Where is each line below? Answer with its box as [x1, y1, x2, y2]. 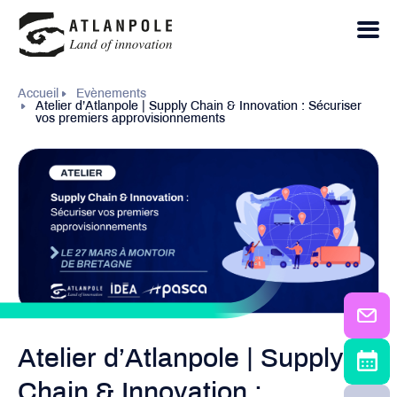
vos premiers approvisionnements [35, 113, 225, 125]
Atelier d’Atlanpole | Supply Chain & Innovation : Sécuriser [35, 101, 362, 113]
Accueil [18, 89, 58, 100]
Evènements [76, 89, 146, 100]
